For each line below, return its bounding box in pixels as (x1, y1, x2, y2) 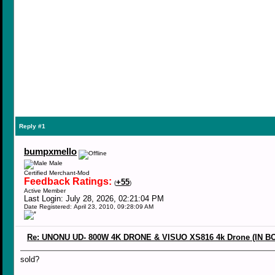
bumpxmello (24, 147, 77, 157)
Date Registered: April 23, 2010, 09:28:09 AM (24, 203, 153, 210)
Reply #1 (19, 123, 45, 130)
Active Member (24, 187, 66, 194)
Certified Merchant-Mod (24, 169, 90, 176)
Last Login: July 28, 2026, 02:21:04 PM (24, 194, 164, 203)
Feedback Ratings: (24, 176, 114, 187)
